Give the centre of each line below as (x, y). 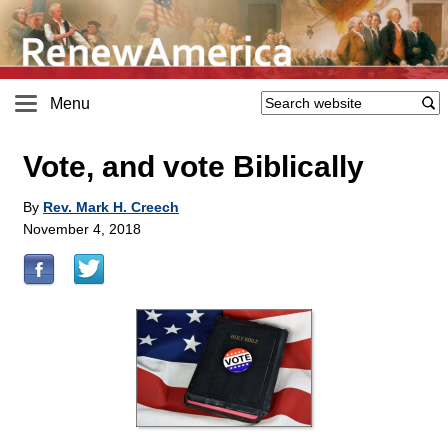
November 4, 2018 (82, 229)
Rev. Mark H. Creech (111, 207)
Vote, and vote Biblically (193, 167)
